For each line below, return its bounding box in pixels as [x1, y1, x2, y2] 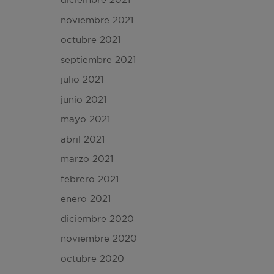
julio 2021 [60, 74, 103, 84]
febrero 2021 [60, 173, 119, 184]
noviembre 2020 [60, 233, 137, 243]
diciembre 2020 [60, 213, 134, 224]
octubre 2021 [60, 34, 120, 45]
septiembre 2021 [60, 54, 136, 65]
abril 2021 [60, 133, 105, 144]
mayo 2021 [60, 114, 110, 124]
